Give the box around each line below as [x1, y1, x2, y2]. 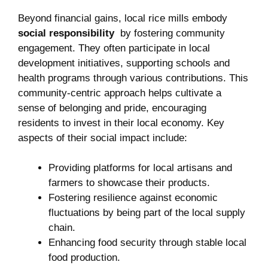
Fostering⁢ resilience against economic [48, 192, 218, 204]
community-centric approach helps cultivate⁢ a [18, 87, 221, 99]
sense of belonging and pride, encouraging [18, 102, 206, 114]
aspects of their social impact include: [18, 132, 187, 144]
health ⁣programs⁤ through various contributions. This [18, 72, 248, 84]
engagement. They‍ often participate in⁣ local [18, 42, 210, 54]
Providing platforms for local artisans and [48, 162, 232, 174]
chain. [48, 222, 75, 234]
